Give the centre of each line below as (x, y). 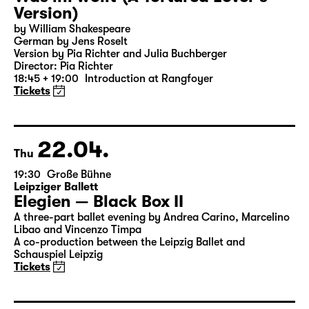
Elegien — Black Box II (99, 254)
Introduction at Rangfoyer (149, 131)
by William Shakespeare (72, 81)
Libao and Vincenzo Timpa (78, 282)
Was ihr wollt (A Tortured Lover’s (141, 49)
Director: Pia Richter (63, 119)
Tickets (32, 143)
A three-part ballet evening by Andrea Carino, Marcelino (152, 270)
